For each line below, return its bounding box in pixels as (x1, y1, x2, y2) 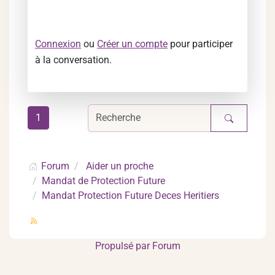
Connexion (35, 37, 81, 50)
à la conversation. (35, 53, 112, 66)
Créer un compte (97, 37, 168, 50)
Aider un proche (86, 160, 153, 172)
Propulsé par (95, 239, 152, 252)
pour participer (168, 37, 233, 50)
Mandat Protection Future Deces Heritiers (42, 189, 219, 201)
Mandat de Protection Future (42, 174, 165, 187)
